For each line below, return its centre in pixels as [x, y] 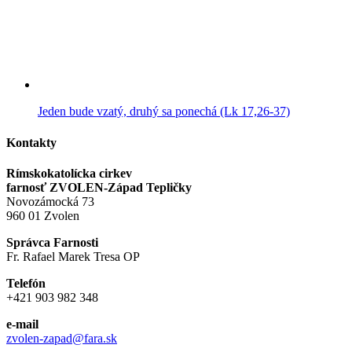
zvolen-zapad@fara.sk [62, 338]
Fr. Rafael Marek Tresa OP [73, 256]
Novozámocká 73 [50, 201]
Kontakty [31, 142]
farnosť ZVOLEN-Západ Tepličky [99, 187]
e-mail [22, 324]
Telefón [26, 283]
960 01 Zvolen [43, 215]
